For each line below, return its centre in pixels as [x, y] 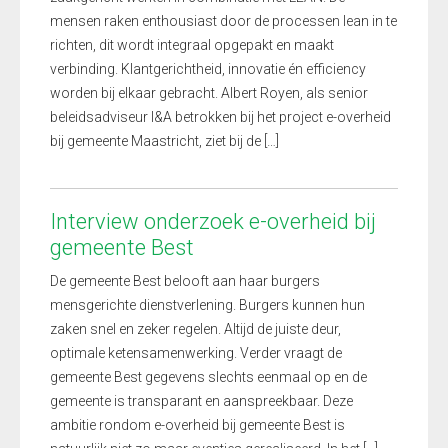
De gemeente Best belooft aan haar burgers [185, 281]
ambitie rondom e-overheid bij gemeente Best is [197, 425]
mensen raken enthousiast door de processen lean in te [223, 21]
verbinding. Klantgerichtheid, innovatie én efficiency [208, 69]
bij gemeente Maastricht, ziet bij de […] [164, 141]
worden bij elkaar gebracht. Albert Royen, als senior [209, 93]
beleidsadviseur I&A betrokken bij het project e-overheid [220, 117]
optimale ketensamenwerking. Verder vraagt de [196, 353]
